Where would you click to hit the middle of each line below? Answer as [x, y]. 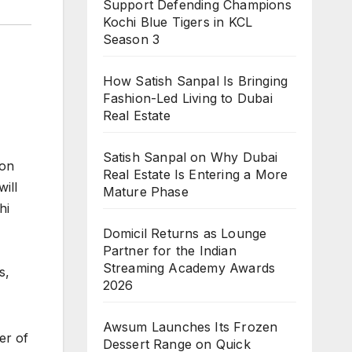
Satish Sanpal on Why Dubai [190, 157]
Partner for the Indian [169, 250]
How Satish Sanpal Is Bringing [195, 81]
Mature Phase [145, 191]
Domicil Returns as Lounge [185, 233]
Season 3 [131, 39]
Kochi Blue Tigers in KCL [178, 22]
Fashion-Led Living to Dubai [187, 98]
